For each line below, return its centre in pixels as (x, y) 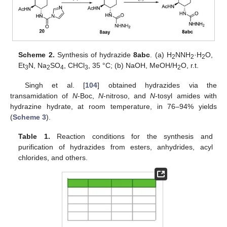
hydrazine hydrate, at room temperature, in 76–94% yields (113, 106)
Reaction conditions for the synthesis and (131, 136)
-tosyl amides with (186, 96)
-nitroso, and (127, 96)
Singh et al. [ (55, 85)
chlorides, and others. (53, 157)
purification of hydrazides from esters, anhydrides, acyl (116, 147)
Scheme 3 (29, 117)
